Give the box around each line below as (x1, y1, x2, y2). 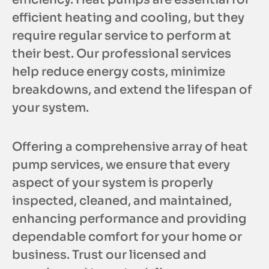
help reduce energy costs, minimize (12, 64, 225, 80)
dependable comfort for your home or (12, 229, 242, 245)
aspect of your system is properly (12, 175, 213, 191)
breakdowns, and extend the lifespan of (12, 82, 252, 98)
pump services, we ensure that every (12, 157, 230, 173)
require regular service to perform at (12, 28, 231, 44)
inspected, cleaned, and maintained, (12, 193, 232, 209)
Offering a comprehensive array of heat (12, 139, 248, 155)
